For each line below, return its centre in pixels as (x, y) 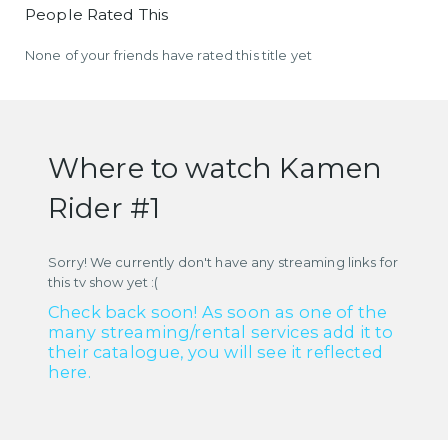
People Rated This (97, 14)
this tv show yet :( (103, 281)
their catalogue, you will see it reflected (215, 351)
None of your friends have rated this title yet (168, 54)
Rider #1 (104, 207)
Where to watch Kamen (215, 167)
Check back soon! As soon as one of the (218, 311)
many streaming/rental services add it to (221, 331)
